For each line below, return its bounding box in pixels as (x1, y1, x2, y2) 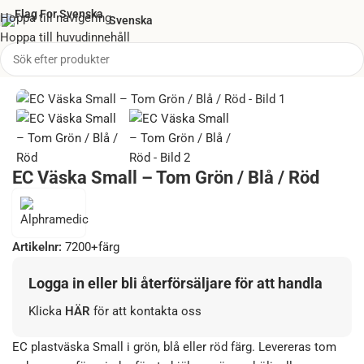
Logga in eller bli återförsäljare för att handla (28, 275, 323, 292)
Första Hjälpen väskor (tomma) (150, 63, 320, 78)
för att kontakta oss (93, 304, 201, 319)
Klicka (28, 304, 65, 319)
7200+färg (65, 240, 119, 255)
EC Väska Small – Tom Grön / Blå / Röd (12, 167, 319, 188)
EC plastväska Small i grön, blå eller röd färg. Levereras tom (12, 340, 336, 355)
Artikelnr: (12, 240, 65, 255)
